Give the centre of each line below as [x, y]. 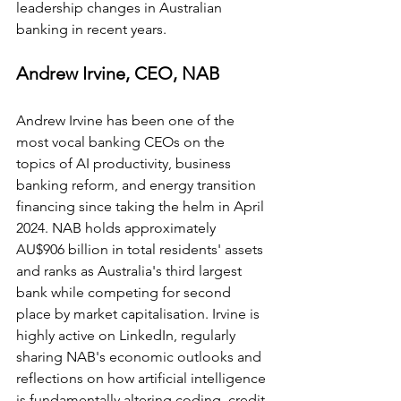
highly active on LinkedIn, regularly [128, 336]
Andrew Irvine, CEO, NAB [118, 74]
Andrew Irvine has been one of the [127, 121]
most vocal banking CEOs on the [122, 142]
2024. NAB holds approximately [118, 228]
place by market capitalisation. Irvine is [140, 314]
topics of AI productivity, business [125, 164]
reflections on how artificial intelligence [143, 379]
